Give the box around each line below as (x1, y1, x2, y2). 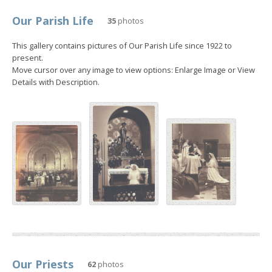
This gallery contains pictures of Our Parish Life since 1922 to (12, 39, 232, 51)
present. (12, 52, 43, 63)
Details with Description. (12, 76, 100, 87)
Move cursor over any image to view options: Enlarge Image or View (12, 64, 255, 75)
